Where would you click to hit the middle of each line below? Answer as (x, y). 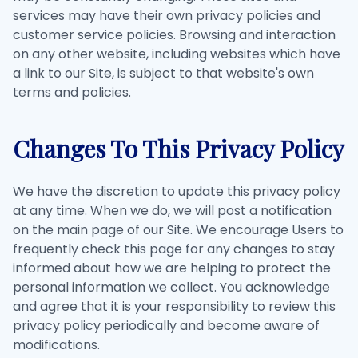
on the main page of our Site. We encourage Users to (178, 230)
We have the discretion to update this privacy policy (177, 191)
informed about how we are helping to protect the (172, 268)
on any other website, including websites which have (177, 54)
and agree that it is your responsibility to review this (174, 306)
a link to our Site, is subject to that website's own (163, 73)
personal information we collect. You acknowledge (171, 287)
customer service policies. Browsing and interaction (174, 35)
